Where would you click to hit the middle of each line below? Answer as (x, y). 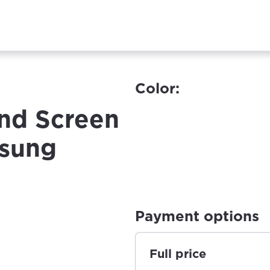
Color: (157, 88)
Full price (178, 254)
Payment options (197, 216)
